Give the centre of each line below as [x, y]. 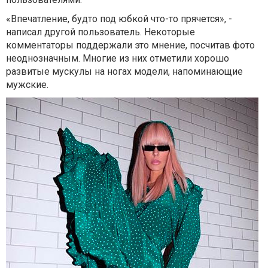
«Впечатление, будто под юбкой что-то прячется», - [119, 19]
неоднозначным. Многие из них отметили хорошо [118, 58]
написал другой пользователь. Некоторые [100, 32]
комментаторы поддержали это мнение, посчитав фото [130, 45]
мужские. [27, 85]
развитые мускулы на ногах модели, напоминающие [124, 71]
